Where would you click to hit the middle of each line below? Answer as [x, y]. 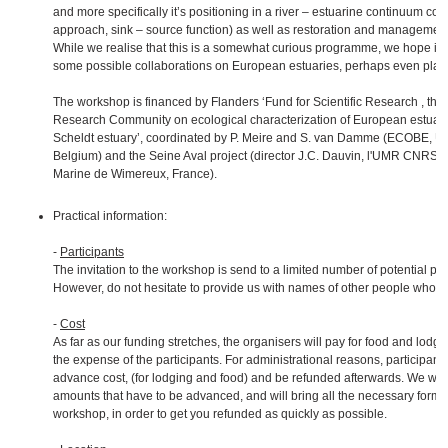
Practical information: [110, 216]
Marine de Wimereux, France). [135, 174]
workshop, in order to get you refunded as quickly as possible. [220, 414]
